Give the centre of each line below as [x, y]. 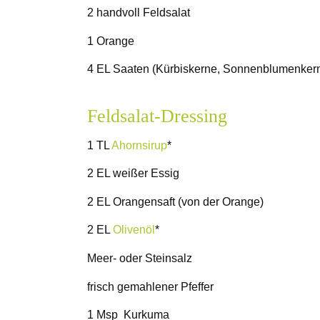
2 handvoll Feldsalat [139, 12]
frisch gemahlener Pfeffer [150, 286]
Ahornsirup [139, 145]
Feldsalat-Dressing [157, 116]
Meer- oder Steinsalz [140, 259]
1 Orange [111, 41]
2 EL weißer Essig [133, 174]
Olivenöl [134, 230]
